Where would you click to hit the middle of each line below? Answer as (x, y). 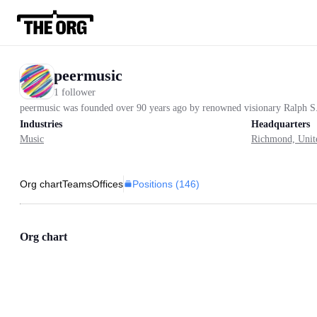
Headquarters (281, 124)
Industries (41, 124)
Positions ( (156, 184)
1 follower (75, 92)
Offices (108, 184)
